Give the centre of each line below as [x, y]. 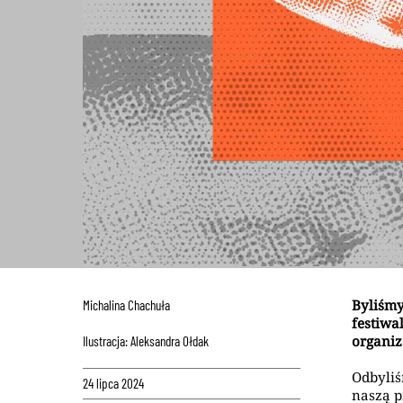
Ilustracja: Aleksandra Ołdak [146, 341]
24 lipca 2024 [113, 383]
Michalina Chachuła [126, 305]
